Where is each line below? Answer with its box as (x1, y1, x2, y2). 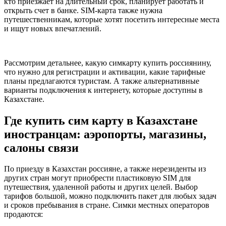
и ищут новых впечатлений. (4, 24, 101, 33)
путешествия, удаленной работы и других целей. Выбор (4, 183, 198, 192)
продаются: (4, 210, 43, 219)
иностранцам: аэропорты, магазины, (4, 127, 206, 141)
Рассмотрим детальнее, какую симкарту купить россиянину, (4, 58, 211, 67)
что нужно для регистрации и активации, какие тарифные (4, 67, 205, 76)
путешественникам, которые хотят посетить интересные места (4, 15, 219, 24)
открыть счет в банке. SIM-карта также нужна (4, 6, 162, 15)
